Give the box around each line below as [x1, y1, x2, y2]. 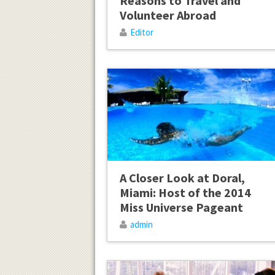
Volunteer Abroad [119, 7, 216, 23]
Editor [130, 26, 153, 39]
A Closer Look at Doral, [119, 170, 245, 186]
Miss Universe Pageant [119, 199, 243, 215]
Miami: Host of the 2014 [119, 185, 251, 201]
